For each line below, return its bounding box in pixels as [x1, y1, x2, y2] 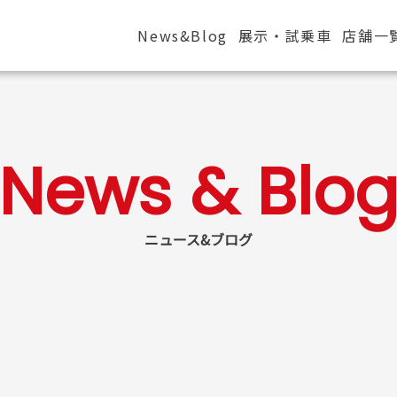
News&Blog [137, 25, 228, 46]
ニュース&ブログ [144, 228, 253, 250]
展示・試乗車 [237, 25, 332, 46]
